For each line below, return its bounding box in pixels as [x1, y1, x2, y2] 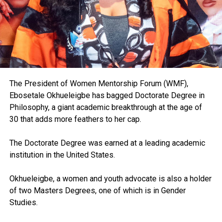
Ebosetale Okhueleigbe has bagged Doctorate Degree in [9, 91, 205, 101]
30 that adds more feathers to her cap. [9, 114, 141, 124]
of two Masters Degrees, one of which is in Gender [9, 186, 186, 196]
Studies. [9, 198, 38, 208]
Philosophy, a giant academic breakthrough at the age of [9, 103, 202, 112]
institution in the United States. [9, 150, 115, 160]
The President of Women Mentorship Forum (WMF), [9, 79, 188, 89]
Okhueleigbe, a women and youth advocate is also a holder [9, 174, 212, 184]
